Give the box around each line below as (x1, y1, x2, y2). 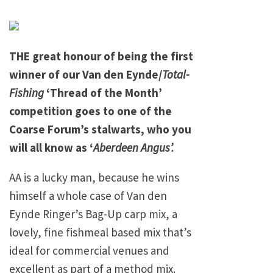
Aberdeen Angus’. (93, 140, 174, 155)
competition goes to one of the (9, 103, 172, 118)
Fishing (9, 85, 44, 100)
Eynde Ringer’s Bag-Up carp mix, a (9, 206, 177, 221)
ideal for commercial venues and (9, 243, 169, 258)
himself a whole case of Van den (9, 188, 167, 203)
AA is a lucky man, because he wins (9, 169, 179, 185)
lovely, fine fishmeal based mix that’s (9, 224, 191, 239)
